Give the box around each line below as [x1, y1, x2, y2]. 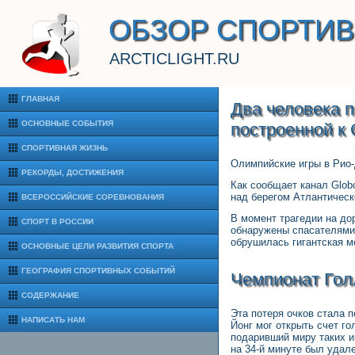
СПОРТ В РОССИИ [21, 217, 94, 226]
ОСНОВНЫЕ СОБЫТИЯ [21, 119, 113, 128]
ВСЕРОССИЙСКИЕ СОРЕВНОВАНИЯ [21, 193, 164, 201]
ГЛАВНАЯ [21, 94, 59, 103]
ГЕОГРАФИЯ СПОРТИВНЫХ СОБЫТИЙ [21, 266, 175, 275]
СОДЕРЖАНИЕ [21, 291, 79, 300]
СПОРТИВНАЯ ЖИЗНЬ [21, 143, 108, 152]
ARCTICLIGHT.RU [109, 50, 239, 67]
